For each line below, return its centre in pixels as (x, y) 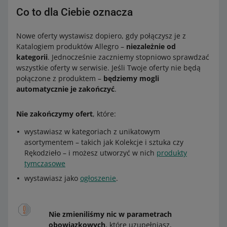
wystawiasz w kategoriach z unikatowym (92, 131)
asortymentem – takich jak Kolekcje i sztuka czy (104, 142)
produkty (172, 153)
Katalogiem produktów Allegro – (71, 46)
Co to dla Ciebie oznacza (74, 12)
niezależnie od (151, 46)
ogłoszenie (98, 178)
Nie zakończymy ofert (54, 114)
